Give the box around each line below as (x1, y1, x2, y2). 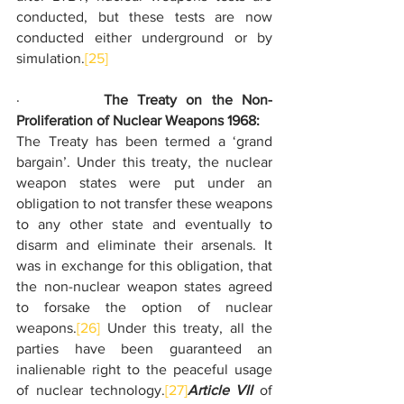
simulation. (16, 50, 85, 66)
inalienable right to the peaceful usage (16, 362, 272, 377)
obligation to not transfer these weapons (16, 196, 272, 211)
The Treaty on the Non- (103, 92, 273, 107)
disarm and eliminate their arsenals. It (16, 237, 272, 252)
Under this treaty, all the (100, 320, 272, 335)
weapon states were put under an (16, 175, 272, 190)
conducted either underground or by (16, 30, 272, 45)
